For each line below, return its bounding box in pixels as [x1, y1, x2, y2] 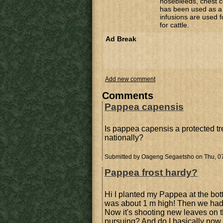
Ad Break [106, 35, 136, 43]
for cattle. [160, 21, 189, 29]
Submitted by [105, 153, 141, 160]
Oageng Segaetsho [141, 153, 194, 160]
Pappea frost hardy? [105, 167, 198, 178]
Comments [102, 90, 153, 101]
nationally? [105, 133, 143, 142]
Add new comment [105, 76, 155, 83]
